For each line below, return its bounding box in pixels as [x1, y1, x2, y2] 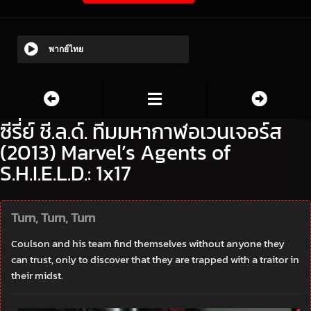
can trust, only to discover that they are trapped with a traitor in [11, 251, 299, 268]
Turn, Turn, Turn [11, 208, 95, 228]
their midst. [11, 267, 63, 284]
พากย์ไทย [49, 44, 83, 55]
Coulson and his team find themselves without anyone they [11, 235, 285, 252]
